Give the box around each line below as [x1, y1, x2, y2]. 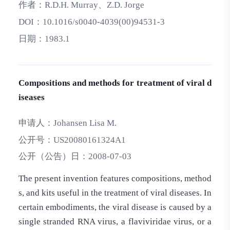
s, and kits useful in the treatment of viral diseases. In [18, 187, 212, 198]
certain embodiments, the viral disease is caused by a [18, 202, 212, 212]
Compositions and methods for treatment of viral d [18, 78, 212, 88]
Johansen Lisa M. [53, 118, 117, 128]
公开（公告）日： [18, 151, 88, 162]
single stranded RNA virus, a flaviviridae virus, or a [18, 216, 212, 226]
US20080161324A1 [53, 135, 126, 145]
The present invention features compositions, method [18, 173, 212, 183]
